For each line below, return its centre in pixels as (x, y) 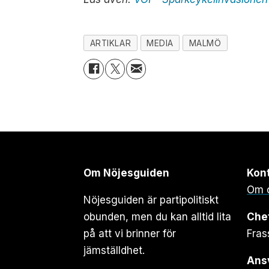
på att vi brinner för (130, 233)
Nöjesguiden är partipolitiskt (151, 200)
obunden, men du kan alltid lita (158, 216)
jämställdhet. (114, 250)
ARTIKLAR (110, 43)
